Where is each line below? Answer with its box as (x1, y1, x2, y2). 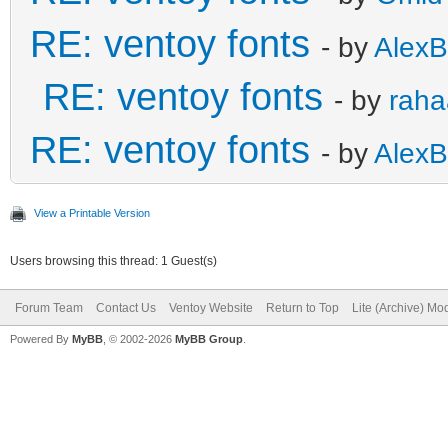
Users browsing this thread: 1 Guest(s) (10, 253, 217, 268)
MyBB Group (175, 332, 243, 345)
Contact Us (96, 300, 156, 315)
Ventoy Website (169, 300, 253, 315)
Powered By (10, 332, 72, 345)
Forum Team (15, 300, 83, 315)
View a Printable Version (34, 206, 150, 219)
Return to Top (266, 300, 339, 315)
